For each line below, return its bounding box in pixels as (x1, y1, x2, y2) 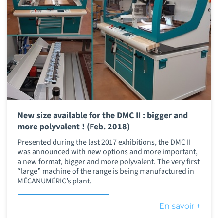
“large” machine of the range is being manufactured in (17, 166, 194, 177)
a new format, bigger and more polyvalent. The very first (17, 156, 200, 167)
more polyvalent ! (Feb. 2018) (17, 120, 130, 133)
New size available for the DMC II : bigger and (17, 109, 188, 122)
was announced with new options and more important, (17, 146, 198, 158)
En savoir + (159, 201, 201, 211)
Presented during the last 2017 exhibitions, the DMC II (17, 137, 191, 148)
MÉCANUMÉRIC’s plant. (17, 176, 91, 187)
